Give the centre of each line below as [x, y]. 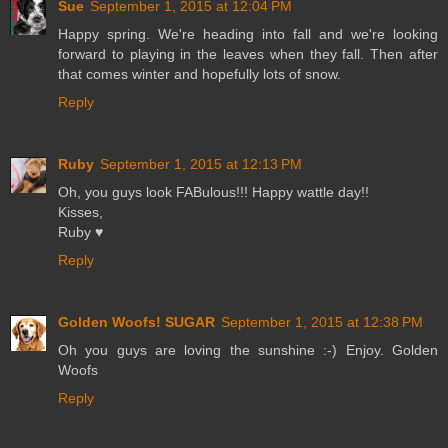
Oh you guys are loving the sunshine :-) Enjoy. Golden [248, 349]
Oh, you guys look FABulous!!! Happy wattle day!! [213, 191]
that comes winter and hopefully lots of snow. [199, 73]
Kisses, [80, 211]
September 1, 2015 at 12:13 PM [201, 163]
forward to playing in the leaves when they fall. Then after [248, 53]
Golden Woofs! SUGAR [136, 321]
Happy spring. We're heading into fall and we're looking [248, 33]
